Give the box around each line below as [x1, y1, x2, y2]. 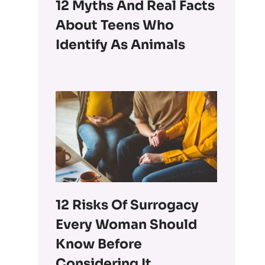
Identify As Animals [56, 37, 186, 53]
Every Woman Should [56, 216, 198, 232]
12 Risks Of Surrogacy [56, 196, 199, 213]
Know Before [56, 235, 143, 252]
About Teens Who [56, 17, 174, 34]
